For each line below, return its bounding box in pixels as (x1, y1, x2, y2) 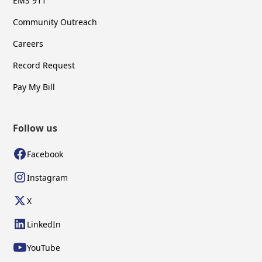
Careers (13, 38, 44, 50)
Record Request (13, 60, 75, 71)
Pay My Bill (13, 81, 56, 93)
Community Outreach (13, 16, 98, 28)
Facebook (27, 148, 64, 160)
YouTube (27, 242, 61, 253)
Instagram (27, 171, 68, 183)
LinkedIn (27, 218, 61, 230)
